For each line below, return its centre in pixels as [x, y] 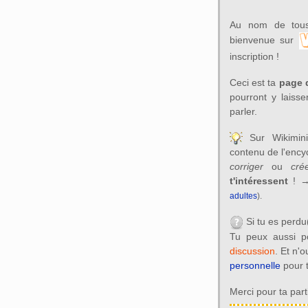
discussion [252, 251]
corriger [246, 167]
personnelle [255, 265]
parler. [243, 112]
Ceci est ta [254, 83]
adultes [243, 196]
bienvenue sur [264, 40]
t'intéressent [258, 181]
